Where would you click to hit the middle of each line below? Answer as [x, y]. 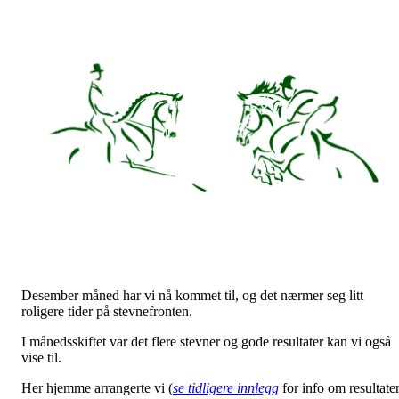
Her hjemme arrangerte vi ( [97, 388]
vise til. [43, 358]
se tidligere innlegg [226, 388]
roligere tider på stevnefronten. [109, 312]
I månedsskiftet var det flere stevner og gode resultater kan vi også [206, 342]
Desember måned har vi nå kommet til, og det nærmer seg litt [192, 296]
